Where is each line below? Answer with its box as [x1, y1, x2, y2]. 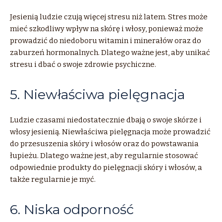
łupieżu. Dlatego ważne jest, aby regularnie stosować [10, 151, 198, 160]
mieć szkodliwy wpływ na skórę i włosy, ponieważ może [10, 24, 203, 33]
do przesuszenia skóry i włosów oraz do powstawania [10, 139, 199, 148]
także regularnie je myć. [10, 174, 96, 184]
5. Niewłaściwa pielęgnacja [10, 86, 185, 103]
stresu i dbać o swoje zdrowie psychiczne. [10, 59, 156, 69]
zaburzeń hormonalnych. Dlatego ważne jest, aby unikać [10, 48, 210, 57]
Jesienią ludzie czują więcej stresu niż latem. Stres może [10, 12, 208, 21]
